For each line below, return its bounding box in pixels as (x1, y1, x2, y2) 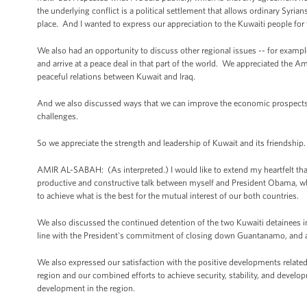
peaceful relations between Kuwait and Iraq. (37, 71, 195, 82)
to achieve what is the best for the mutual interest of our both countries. (37, 191, 299, 201)
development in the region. (37, 283, 135, 293)
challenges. (37, 111, 78, 121)
